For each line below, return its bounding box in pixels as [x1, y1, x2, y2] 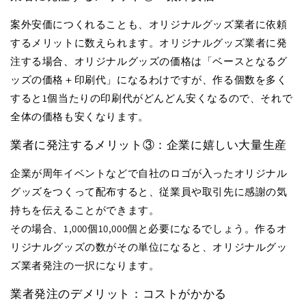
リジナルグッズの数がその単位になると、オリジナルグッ [10, 240, 288, 253]
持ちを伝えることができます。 [10, 203, 160, 217]
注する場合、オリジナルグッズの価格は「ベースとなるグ [10, 54, 288, 68]
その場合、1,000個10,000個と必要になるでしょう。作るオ [10, 221, 288, 235]
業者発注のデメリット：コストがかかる [10, 286, 227, 301]
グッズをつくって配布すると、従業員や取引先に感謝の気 [10, 184, 288, 198]
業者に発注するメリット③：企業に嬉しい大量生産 [10, 137, 287, 152]
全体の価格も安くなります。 [10, 109, 149, 123]
